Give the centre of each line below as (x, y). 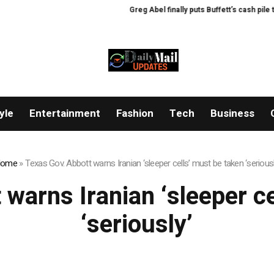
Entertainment (65, 114)
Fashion (135, 114)
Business (232, 114)
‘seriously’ (137, 225)
